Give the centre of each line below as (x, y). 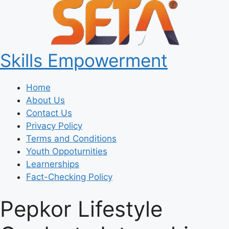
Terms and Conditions (71, 138)
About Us (45, 100)
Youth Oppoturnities (67, 151)
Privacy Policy (54, 125)
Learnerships (53, 164)
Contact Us (49, 113)
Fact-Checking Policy (69, 177)
